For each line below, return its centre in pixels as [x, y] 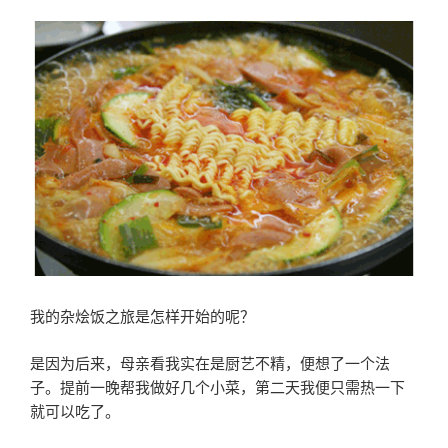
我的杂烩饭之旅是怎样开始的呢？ [142, 316]
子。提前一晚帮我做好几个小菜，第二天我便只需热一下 [217, 386]
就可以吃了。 [75, 410]
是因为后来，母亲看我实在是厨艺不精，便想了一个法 [210, 362]
